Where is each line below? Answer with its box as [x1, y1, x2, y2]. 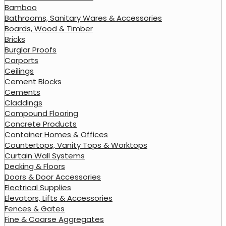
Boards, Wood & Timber [5, 23, 93, 34]
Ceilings [5, 65, 34, 76]
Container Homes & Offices [5, 129, 108, 140]
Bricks [5, 33, 25, 44]
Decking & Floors [5, 160, 65, 172]
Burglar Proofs [5, 44, 56, 55]
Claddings [5, 97, 42, 108]
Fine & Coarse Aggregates [5, 213, 104, 224]
